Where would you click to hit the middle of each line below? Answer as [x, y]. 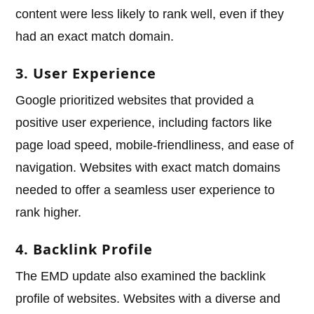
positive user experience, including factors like [144, 123]
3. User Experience [86, 74]
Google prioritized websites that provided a [135, 101]
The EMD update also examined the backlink [141, 277]
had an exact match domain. [95, 37]
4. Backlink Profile [84, 250]
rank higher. [49, 213]
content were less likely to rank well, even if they [150, 14]
